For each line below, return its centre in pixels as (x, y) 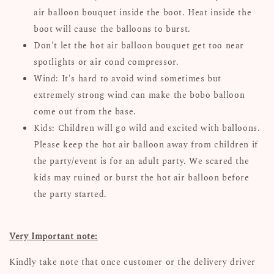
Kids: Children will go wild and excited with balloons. (147, 128)
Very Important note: (54, 236)
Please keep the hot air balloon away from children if (146, 144)
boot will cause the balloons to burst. (114, 29)
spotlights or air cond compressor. (106, 62)
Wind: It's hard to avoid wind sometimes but (128, 78)
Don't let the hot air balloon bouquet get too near (139, 45)
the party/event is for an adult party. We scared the (142, 161)
